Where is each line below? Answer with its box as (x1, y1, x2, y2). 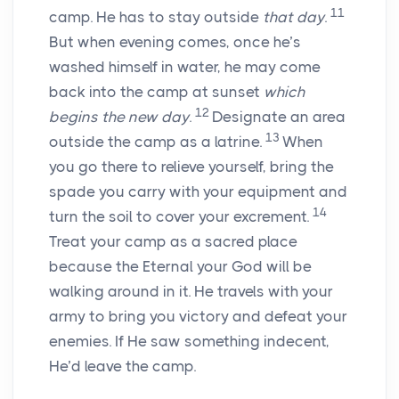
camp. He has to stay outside (49, 8, 263, 27)
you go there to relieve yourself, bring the (49, 158, 334, 176)
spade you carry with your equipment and (49, 183, 347, 201)
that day (263, 8, 324, 27)
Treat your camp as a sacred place (49, 232, 297, 251)
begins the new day (49, 108, 189, 126)
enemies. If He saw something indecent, (49, 332, 330, 351)
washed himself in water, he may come (49, 58, 321, 77)
